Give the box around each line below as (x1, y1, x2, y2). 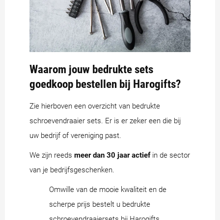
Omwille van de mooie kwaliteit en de (49, 185, 166, 194)
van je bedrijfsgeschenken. (29, 165, 114, 174)
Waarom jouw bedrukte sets (29, 62, 153, 76)
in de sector (150, 150, 190, 160)
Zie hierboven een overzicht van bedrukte (29, 101, 160, 110)
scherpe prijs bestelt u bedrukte (49, 199, 150, 209)
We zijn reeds (29, 150, 74, 160)
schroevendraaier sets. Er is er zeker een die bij (29, 116, 181, 125)
